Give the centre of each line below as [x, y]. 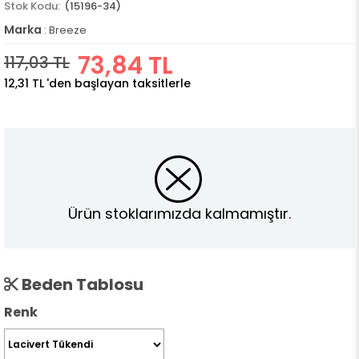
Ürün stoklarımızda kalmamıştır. [179, 213]
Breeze [68, 30]
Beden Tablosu [81, 285]
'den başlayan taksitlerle [119, 83]
